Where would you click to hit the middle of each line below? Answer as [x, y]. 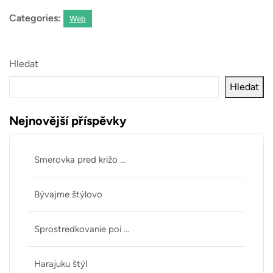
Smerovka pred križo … [80, 160]
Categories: [35, 18]
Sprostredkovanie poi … [82, 229]
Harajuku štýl [61, 264]
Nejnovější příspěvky [68, 121]
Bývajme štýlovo [68, 195]
